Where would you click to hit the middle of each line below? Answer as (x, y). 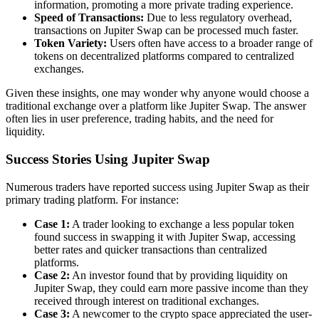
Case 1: (52, 224)
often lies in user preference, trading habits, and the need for (140, 119)
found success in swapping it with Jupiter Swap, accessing (165, 236)
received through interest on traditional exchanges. (147, 300)
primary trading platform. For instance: (92, 199)
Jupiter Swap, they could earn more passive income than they (171, 288)
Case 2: (52, 275)
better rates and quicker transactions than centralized (151, 249)
